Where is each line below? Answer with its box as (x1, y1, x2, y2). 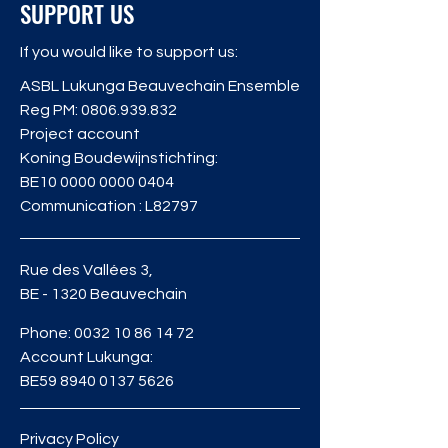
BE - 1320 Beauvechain (20, 286, 187, 302)
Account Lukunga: (20, 349, 153, 365)
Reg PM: (20, 102, 81, 118)
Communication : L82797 (20, 198, 198, 214)
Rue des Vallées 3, (20, 262, 153, 278)
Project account (20, 126, 140, 142)
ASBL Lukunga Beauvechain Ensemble (20, 78, 303, 94)
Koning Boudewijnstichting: (20, 150, 218, 166)
